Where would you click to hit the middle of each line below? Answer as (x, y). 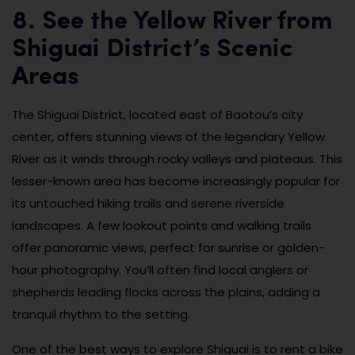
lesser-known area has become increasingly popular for (176, 181)
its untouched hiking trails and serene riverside (148, 203)
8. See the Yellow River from (172, 22)
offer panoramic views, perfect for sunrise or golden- (168, 247)
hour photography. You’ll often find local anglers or (160, 269)
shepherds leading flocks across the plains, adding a (166, 292)
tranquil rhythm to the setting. (101, 314)
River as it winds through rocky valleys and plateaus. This (177, 158)
